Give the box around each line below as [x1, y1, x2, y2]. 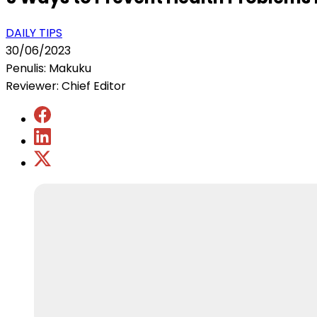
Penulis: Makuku [6, 59, 91, 76]
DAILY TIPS [6, 24, 62, 41]
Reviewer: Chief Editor [6, 77, 126, 94]
